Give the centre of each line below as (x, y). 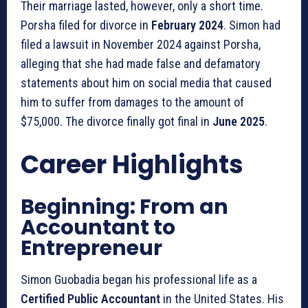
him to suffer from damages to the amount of (132, 102)
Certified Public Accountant (90, 298)
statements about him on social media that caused (146, 82)
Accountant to (98, 227)
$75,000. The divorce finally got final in (117, 121)
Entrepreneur (91, 248)
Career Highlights (132, 164)
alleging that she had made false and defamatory (141, 63)
